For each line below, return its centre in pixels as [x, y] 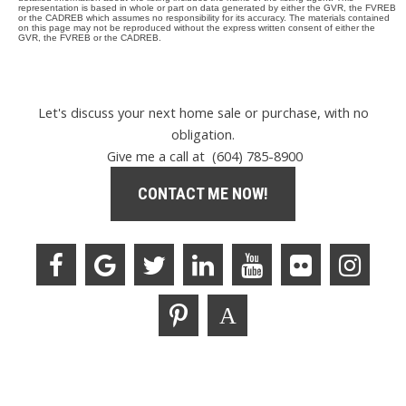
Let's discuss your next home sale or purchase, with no [203, 113]
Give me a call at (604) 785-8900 [203, 156]
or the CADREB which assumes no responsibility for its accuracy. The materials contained [204, 18]
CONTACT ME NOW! [203, 194]
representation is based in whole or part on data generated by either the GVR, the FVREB [207, 8]
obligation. [203, 135]
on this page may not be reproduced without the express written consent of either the [197, 28]
